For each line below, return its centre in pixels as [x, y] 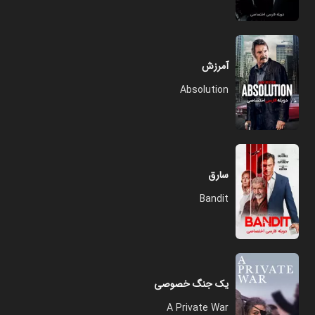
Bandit [214, 199]
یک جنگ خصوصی [191, 284]
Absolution [204, 90]
